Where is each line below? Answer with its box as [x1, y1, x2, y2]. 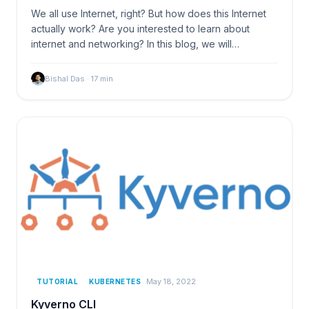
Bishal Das [45, 73, 85, 83]
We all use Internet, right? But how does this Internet [31, 7, 266, 19]
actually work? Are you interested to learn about [31, 22, 250, 34]
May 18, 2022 [146, 277, 196, 287]
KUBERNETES [89, 277, 141, 286]
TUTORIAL [37, 277, 78, 286]
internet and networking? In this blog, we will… [31, 37, 239, 50]
